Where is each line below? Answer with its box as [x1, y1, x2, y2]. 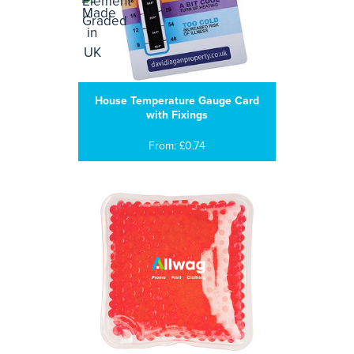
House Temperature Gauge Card [95, 94, 259, 107]
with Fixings [146, 108, 208, 122]
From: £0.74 [149, 139, 205, 153]
